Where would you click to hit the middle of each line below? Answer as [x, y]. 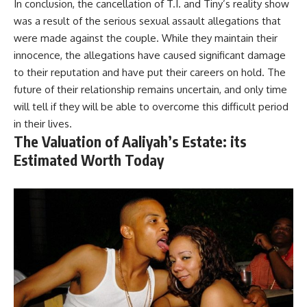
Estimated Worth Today [89, 160]
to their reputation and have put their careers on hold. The [150, 72]
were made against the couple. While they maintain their [146, 38]
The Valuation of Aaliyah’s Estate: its [130, 141]
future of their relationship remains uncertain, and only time [150, 89]
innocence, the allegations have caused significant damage [150, 55]
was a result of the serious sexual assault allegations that [147, 21]
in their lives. [43, 123]
